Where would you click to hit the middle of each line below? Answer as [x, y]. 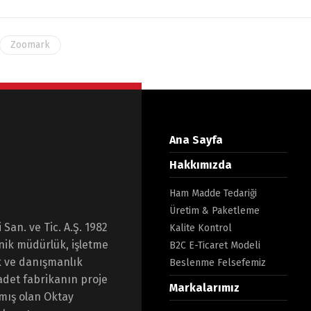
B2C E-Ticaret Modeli [215, 245]
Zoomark [30, 44]
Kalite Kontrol [201, 228]
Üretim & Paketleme [215, 210]
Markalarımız [204, 287]
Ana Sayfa [196, 140]
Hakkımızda [201, 165]
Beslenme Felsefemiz [218, 262]
